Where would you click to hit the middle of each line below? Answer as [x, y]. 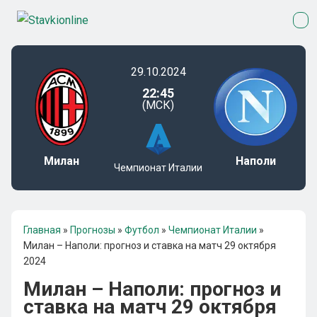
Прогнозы [93, 230]
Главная [42, 230]
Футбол [142, 230]
